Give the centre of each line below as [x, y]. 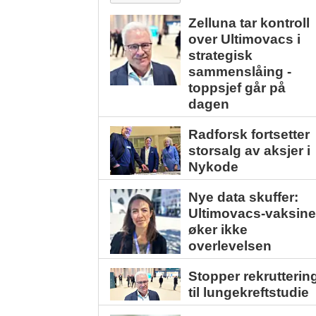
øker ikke [218, 229]
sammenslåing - [240, 71]
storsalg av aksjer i [250, 150]
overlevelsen [230, 245]
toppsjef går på [237, 87]
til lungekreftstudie [249, 293]
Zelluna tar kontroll [249, 23]
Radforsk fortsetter [249, 134]
